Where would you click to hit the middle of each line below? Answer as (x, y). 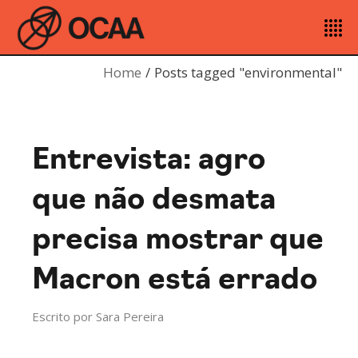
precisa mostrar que (178, 241)
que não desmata (154, 201)
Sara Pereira (130, 316)
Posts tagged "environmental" (248, 72)
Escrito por (63, 316)
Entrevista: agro (149, 161)
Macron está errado (175, 281)
